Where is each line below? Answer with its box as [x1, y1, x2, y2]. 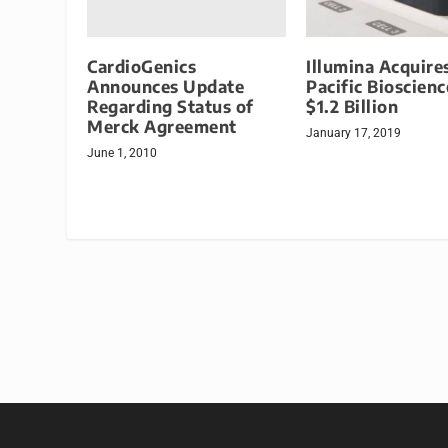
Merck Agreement [87, 115, 237, 137]
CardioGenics [87, 55, 197, 77]
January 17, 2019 [306, 125, 401, 140]
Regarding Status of [87, 95, 254, 117]
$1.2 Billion [306, 95, 398, 117]
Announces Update [87, 75, 245, 97]
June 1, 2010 [87, 145, 158, 160]
